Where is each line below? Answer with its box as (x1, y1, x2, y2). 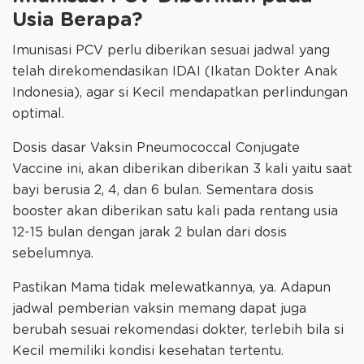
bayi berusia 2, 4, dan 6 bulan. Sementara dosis (12, 184, 314, 197)
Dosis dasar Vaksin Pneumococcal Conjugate (12, 141, 300, 155)
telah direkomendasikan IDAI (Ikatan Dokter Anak (12, 65, 338, 79)
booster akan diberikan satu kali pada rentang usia (12, 205, 338, 219)
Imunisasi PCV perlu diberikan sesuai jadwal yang (12, 44, 330, 58)
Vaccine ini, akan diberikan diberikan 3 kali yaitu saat (12, 162, 352, 176)
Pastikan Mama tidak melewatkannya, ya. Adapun (12, 281, 331, 295)
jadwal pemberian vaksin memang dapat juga (12, 302, 306, 316)
